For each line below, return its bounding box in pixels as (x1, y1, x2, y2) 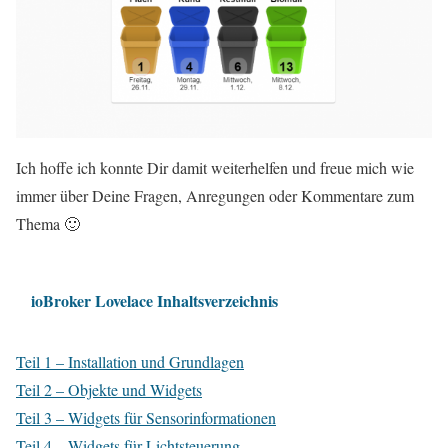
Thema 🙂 (16, 212, 80, 234)
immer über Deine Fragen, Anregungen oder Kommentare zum (16, 184, 414, 206)
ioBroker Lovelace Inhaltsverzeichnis (31, 289, 278, 313)
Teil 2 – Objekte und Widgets (16, 379, 202, 401)
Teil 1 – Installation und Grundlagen (16, 351, 244, 373)
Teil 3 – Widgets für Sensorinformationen (16, 407, 276, 429)
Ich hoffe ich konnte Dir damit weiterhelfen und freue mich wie (16, 156, 414, 178)
